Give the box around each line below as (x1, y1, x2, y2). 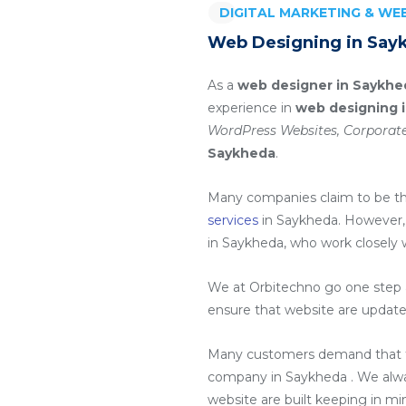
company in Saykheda (208, 369, 351, 385)
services (208, 212, 258, 228)
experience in (208, 100, 295, 116)
